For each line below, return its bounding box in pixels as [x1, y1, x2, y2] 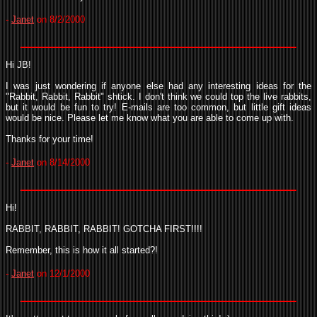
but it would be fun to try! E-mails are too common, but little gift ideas [6, 102, 311, 113]
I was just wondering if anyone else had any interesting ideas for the [6, 81, 311, 91]
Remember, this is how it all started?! [6, 245, 158, 255]
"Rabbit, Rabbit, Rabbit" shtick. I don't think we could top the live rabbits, [6, 91, 311, 102]
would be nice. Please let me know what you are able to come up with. [6, 113, 294, 123]
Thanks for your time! [6, 134, 93, 144]
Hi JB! [6, 59, 31, 70]
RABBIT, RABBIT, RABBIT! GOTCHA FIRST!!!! [6, 224, 202, 234]
